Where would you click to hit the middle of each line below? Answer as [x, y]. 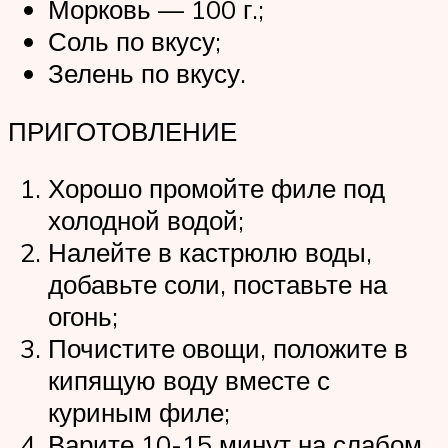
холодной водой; [146, 220]
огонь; [83, 316]
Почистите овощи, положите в [228, 348]
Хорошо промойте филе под [216, 188]
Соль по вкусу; [134, 41]
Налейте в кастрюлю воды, [210, 252]
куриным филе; [139, 412]
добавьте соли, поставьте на [217, 284]
